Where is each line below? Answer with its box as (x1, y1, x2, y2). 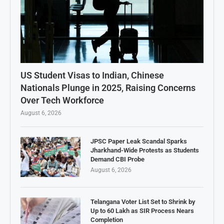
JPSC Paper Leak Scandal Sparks (90, 137, 187, 145)
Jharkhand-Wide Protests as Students (90, 146, 199, 154)
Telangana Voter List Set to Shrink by (90, 198, 195, 206)
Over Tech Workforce (20, 95, 104, 106)
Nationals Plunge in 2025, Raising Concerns (20, 82, 195, 93)
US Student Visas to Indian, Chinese (20, 70, 164, 81)
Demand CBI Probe (90, 155, 144, 163)
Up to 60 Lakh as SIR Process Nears (90, 207, 194, 215)
